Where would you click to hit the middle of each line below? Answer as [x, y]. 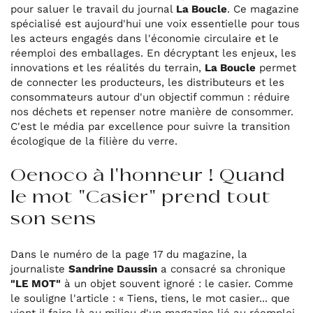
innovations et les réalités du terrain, [108, 67]
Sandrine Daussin [113, 269]
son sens [54, 219]
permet [276, 67]
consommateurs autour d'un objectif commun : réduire [151, 97]
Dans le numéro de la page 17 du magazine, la [129, 254]
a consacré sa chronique [222, 269]
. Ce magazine [263, 9]
